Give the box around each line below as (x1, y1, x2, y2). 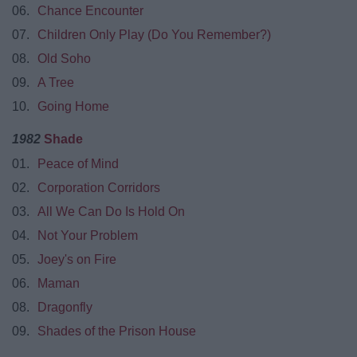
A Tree (37, 75, 74, 89)
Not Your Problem (37, 228, 138, 242)
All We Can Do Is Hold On (37, 204, 185, 218)
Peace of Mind (37, 156, 119, 171)
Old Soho (37, 51, 91, 65)
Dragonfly (37, 300, 92, 314)
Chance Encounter (37, 3, 143, 18)
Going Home (37, 99, 109, 113)
